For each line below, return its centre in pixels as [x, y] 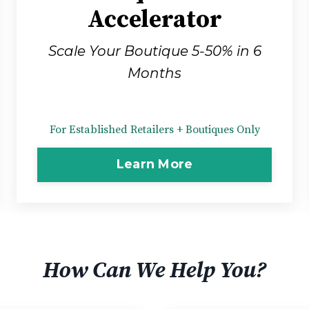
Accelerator [154, 20]
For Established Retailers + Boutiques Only [154, 129]
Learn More [154, 165]
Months [154, 73]
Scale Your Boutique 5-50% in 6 [154, 51]
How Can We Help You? [154, 271]
